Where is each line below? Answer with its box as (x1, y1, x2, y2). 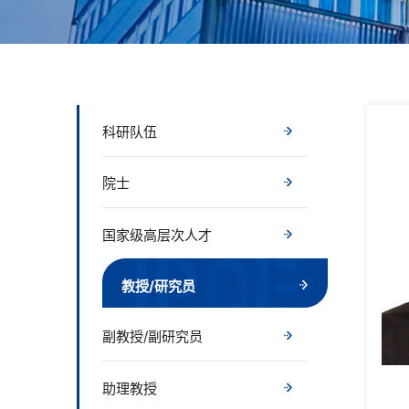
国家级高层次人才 (102, 225, 213, 244)
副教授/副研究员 (102, 328, 204, 346)
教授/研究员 (121, 277, 196, 295)
